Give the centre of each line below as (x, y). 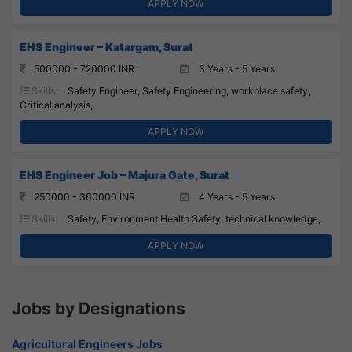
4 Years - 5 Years (236, 196)
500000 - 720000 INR (84, 68)
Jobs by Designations (99, 308)
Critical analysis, (56, 104)
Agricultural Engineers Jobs (87, 343)
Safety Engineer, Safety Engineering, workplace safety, (188, 90)
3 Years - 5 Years (236, 68)
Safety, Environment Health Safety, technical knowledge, (193, 218)
